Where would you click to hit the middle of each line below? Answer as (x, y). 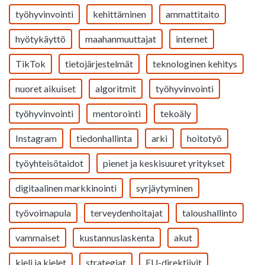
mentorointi (117, 113)
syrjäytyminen (164, 188)
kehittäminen (119, 14)
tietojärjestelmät (99, 64)
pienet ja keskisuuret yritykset (164, 163)
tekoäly (176, 113)
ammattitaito (193, 14)
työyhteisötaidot (49, 163)
